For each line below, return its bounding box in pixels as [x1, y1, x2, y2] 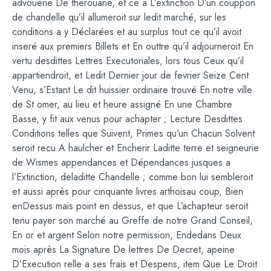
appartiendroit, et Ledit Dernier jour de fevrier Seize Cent [12, 68, 249, 82]
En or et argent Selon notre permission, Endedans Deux [12, 227, 241, 242]
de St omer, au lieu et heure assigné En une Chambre [12, 97, 232, 111]
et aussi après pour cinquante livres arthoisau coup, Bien [12, 184, 243, 198]
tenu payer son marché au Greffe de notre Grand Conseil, [12, 213, 253, 227]
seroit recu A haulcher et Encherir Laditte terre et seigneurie [12, 140, 259, 155]
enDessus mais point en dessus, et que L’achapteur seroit [12, 198, 248, 213]
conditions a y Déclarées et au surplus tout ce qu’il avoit [12, 24, 241, 39]
